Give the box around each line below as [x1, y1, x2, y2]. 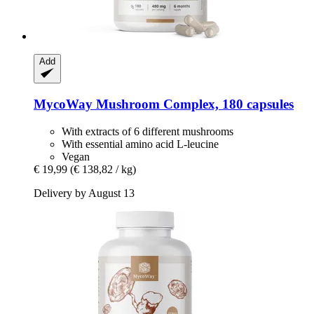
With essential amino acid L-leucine [62, 137, 219, 150]
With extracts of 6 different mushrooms [62, 125, 233, 137]
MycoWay [34, 97, 93, 112]
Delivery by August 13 [34, 186, 135, 199]
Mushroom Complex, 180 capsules [93, 97, 294, 112]
